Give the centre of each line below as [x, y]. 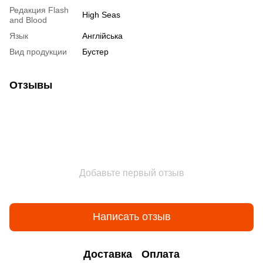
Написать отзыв [131, 217]
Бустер [95, 51]
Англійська [102, 36]
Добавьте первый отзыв [131, 173]
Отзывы [31, 85]
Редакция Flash [39, 10]
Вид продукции [38, 51]
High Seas [101, 14]
